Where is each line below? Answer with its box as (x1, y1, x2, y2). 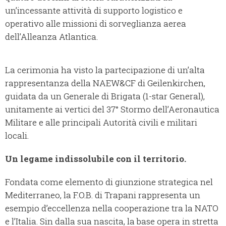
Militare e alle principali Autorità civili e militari (5, 117, 197, 129)
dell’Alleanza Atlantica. (5, 31, 100, 43)
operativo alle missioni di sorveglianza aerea (5, 18, 186, 30)
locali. (5, 130, 31, 142)
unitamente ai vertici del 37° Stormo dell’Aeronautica (5, 103, 219, 116)
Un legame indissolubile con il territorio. (5, 153, 188, 165)
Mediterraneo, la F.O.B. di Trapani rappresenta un (5, 189, 200, 201)
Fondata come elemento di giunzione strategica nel (5, 176, 213, 188)
